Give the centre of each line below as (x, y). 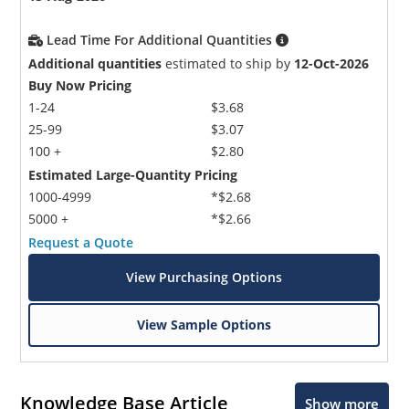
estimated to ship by (228, 63)
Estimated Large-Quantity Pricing (133, 174)
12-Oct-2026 (332, 63)
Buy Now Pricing (80, 85)
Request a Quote (81, 242)
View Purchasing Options (204, 277)
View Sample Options (204, 324)
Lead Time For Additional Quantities (162, 39)
